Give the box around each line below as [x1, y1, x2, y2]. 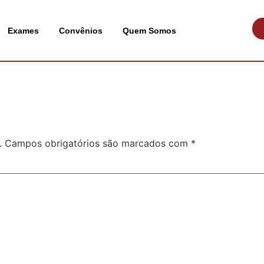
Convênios [59, 25, 103, 35]
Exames [8, 25, 39, 35]
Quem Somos [123, 25, 177, 35]
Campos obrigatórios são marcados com [5, 137, 191, 150]
